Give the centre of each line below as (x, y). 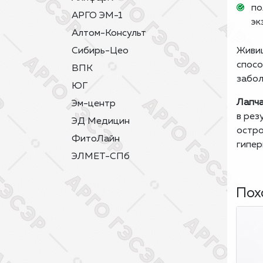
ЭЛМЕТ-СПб (101, 157)
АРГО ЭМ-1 (97, 16)
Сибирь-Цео (100, 51)
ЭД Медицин (101, 122)
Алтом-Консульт (109, 33)
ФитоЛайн (96, 139)
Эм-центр (94, 104)
